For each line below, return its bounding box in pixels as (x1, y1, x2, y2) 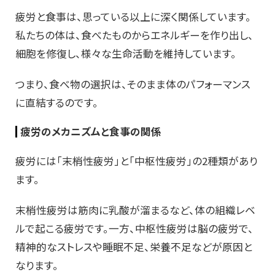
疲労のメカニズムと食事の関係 (20, 123, 161, 139)
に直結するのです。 (15, 95, 98, 110)
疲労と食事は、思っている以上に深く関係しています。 (15, 9, 251, 24)
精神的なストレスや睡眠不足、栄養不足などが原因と (15, 239, 252, 254)
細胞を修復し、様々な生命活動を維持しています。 (15, 45, 236, 61)
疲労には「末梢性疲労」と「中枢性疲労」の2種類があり (15, 153, 258, 168)
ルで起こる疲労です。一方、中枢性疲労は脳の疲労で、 (15, 220, 254, 236)
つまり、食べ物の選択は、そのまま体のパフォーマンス (15, 76, 250, 91)
